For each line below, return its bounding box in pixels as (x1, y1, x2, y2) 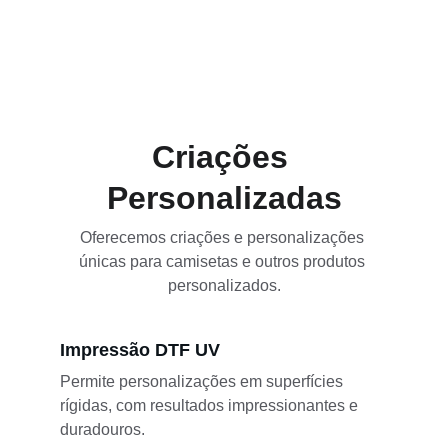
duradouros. (60, 421, 145, 438)
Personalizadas (106, 180, 342, 216)
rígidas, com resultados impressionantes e (60, 397, 362, 414)
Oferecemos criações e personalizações (80, 229, 368, 246)
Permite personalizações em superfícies (60, 373, 347, 390)
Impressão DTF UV (60, 340, 220, 360)
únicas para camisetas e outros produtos (79, 253, 369, 270)
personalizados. (167, 277, 281, 294)
